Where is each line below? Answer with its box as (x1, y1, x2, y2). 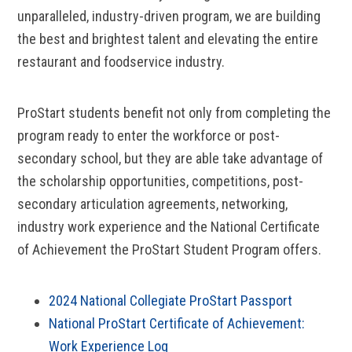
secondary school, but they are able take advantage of (17, 150, 324, 167)
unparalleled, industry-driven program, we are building (17, 8, 321, 24)
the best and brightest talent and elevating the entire (17, 31, 319, 47)
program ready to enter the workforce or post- (17, 127, 280, 144)
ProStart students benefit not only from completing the (17, 104, 332, 121)
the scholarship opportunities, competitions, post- (17, 173, 304, 189)
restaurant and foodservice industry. (17, 53, 225, 70)
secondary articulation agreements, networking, (17, 196, 288, 212)
